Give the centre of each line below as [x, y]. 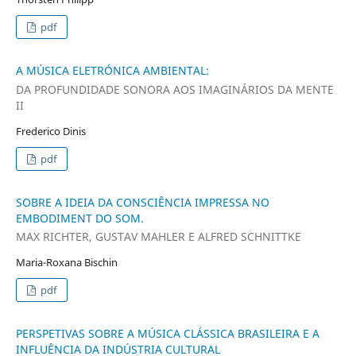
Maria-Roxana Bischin [66, 263]
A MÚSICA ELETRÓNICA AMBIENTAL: [112, 71]
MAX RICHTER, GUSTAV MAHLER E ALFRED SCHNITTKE [158, 237]
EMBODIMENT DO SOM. [79, 218]
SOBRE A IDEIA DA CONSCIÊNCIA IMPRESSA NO [142, 202]
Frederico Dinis [50, 131]
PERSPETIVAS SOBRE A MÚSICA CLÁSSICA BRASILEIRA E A [167, 334]
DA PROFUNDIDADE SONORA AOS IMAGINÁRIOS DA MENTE [174, 89]
